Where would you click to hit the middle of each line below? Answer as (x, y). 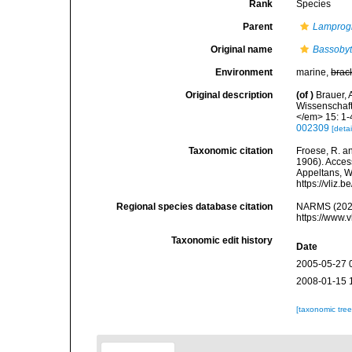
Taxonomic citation (231, 151)
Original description (229, 95)
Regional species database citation (195, 207)
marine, (314, 72)
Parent (258, 27)
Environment (244, 72)
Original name (242, 49)
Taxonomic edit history (222, 240)
